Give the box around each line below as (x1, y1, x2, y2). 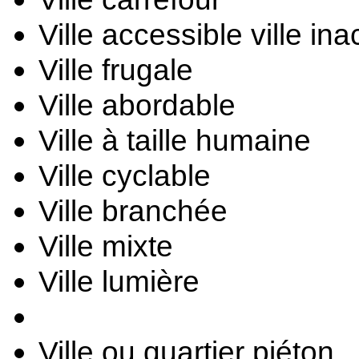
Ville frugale (38, 53, 193, 87)
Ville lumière (38, 264, 200, 298)
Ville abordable (38, 88, 236, 122)
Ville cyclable (38, 159, 211, 192)
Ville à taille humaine (38, 123, 311, 157)
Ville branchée (38, 194, 228, 228)
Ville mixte (38, 229, 173, 263)
